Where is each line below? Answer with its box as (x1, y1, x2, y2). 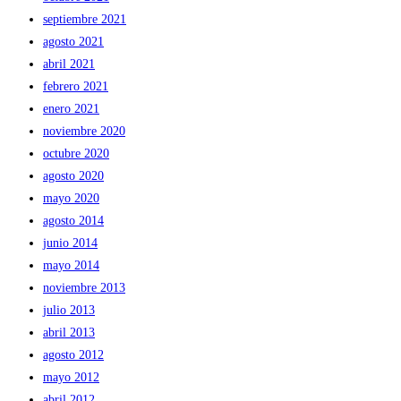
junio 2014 (43, 236, 98, 250)
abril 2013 (43, 326, 95, 339)
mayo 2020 (43, 192, 99, 205)
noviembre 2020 (43, 124, 125, 138)
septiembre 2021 (43, 13, 126, 26)
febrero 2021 (43, 80, 108, 93)
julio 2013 (43, 303, 95, 317)
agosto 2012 (43, 348, 104, 362)
